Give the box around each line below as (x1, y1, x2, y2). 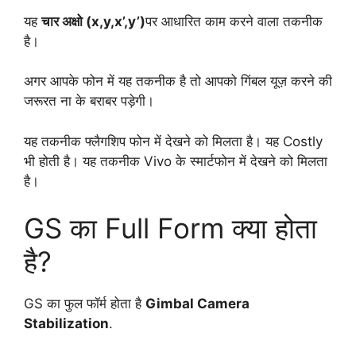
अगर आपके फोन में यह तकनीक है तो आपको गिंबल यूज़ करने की (24, 73, 332, 90)
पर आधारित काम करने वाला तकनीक (145, 13, 323, 29)
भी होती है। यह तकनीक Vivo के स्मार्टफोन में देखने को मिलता (24, 153, 327, 169)
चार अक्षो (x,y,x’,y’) (41, 13, 145, 29)
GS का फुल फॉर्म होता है (24, 296, 145, 312)
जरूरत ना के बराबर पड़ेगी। (24, 93, 158, 110)
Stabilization (24, 315, 109, 332)
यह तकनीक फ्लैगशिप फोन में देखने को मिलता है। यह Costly (24, 133, 323, 149)
